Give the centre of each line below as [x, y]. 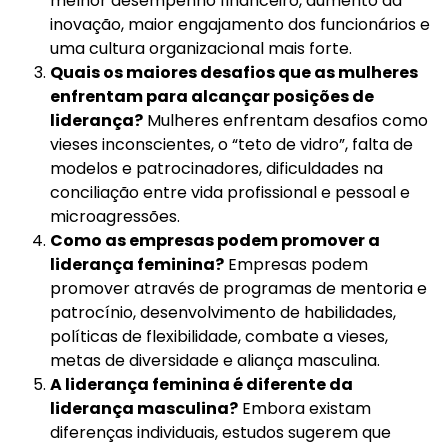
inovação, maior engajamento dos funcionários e [240, 25]
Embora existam [304, 409]
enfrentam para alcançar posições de [212, 97]
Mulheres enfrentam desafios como [285, 121]
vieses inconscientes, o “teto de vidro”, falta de [231, 145]
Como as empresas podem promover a [215, 241]
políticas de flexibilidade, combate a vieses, [219, 337]
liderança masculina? [144, 409]
